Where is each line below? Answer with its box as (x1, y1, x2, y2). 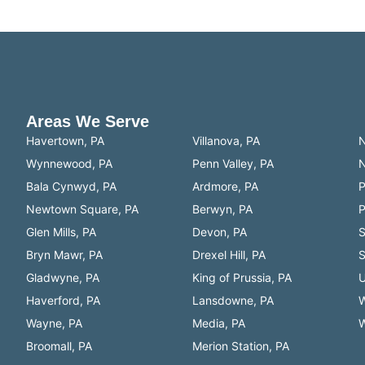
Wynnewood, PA (25, 156, 112, 171)
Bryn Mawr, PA (25, 248, 103, 262)
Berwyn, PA (191, 202, 253, 217)
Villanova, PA (191, 134, 260, 148)
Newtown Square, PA (25, 202, 139, 217)
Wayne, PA (25, 316, 82, 331)
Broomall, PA (25, 339, 92, 354)
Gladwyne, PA (25, 270, 99, 285)
